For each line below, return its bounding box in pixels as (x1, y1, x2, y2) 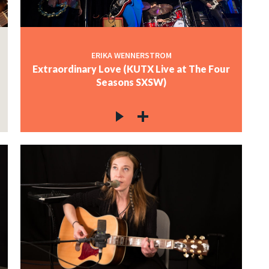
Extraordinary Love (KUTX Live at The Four (32, 63, 231, 75)
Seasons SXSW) (96, 76, 167, 88)
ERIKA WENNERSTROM (91, 50, 172, 61)
